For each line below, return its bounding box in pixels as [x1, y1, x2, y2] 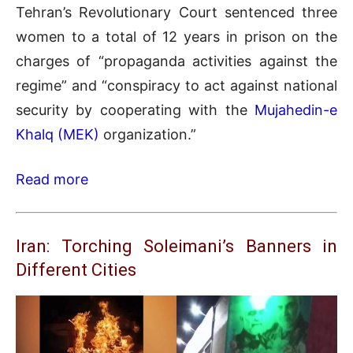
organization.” [99, 125, 196, 143]
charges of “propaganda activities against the [16, 52, 337, 69]
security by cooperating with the [16, 101, 255, 118]
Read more [16, 170, 88, 188]
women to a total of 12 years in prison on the [16, 28, 337, 45]
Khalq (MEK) [16, 125, 99, 143]
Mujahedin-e [255, 101, 337, 118]
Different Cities [16, 259, 136, 280]
